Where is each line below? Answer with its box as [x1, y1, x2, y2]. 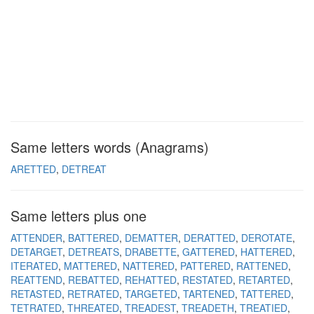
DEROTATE [241, 231, 292, 245]
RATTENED [236, 259, 288, 273]
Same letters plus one [11, 205, 146, 226]
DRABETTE [125, 245, 177, 259]
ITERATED [11, 259, 58, 273]
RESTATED [182, 273, 233, 287]
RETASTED [11, 287, 62, 301]
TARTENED [183, 287, 235, 301]
